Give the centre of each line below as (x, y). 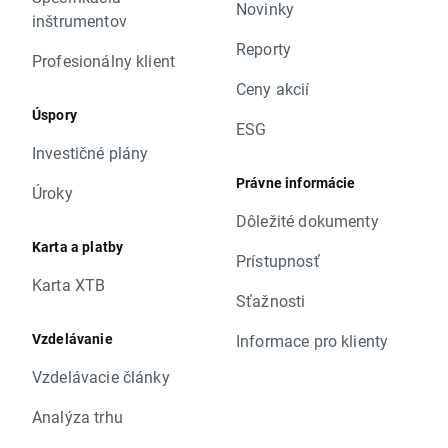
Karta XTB (69, 284)
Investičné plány (90, 152)
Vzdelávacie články (101, 376)
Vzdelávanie (72, 338)
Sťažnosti (271, 300)
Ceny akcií (273, 88)
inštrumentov (79, 20)
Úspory (54, 114)
